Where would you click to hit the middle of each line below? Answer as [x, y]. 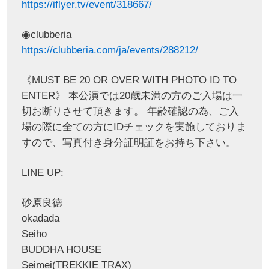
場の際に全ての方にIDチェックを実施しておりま [134, 127]
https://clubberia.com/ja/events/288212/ [110, 50]
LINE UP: [42, 173]
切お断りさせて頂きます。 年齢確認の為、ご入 [130, 112]
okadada [40, 218]
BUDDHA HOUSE [61, 249]
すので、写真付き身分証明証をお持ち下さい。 [128, 143]
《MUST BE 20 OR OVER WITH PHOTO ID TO [129, 80]
